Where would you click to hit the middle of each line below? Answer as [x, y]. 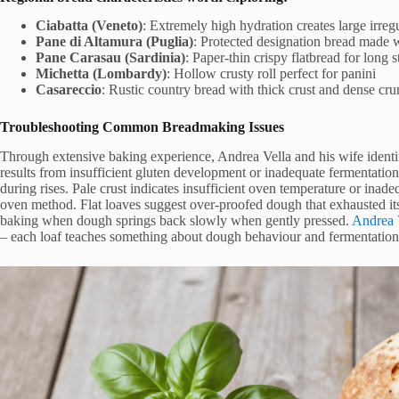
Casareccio [69, 90]
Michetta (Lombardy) [101, 74]
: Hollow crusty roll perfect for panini [271, 74]
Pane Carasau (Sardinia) [110, 58]
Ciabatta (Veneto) [89, 26]
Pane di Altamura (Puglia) [114, 42]
